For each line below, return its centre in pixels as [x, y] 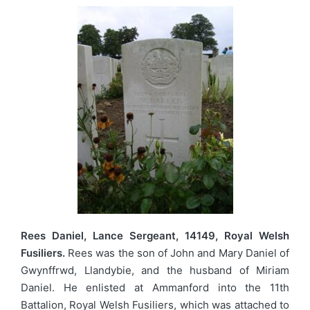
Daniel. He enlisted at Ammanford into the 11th [155, 287]
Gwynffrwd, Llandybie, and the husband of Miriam [155, 270]
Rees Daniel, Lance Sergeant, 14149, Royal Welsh [155, 235]
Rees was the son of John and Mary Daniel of [177, 253]
